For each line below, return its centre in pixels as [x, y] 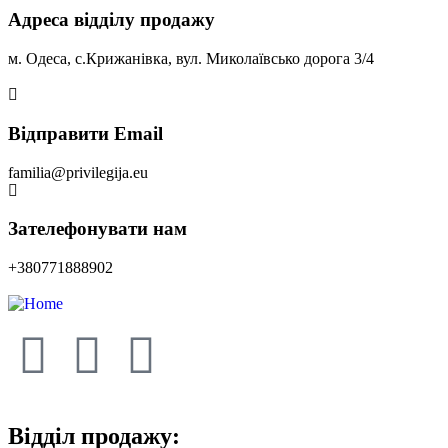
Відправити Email [85, 133]
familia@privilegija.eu [78, 172]
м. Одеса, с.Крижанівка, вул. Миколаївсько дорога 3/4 [191, 59]
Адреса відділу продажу [111, 20]
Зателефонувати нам [97, 229]
